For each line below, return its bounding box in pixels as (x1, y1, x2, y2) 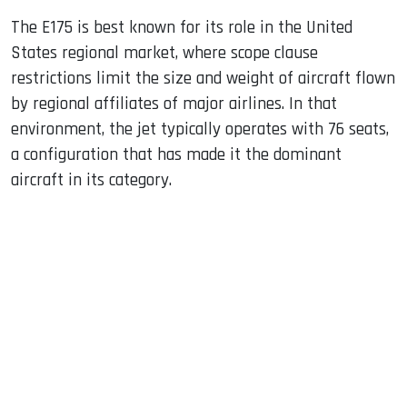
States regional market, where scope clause (11, 41, 318, 65)
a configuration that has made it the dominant (11, 143, 342, 166)
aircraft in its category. (11, 168, 172, 192)
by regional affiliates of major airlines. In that (11, 92, 337, 115)
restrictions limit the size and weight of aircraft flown (11, 66, 395, 90)
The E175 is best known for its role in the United (11, 15, 352, 39)
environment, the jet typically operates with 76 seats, (11, 117, 389, 141)
